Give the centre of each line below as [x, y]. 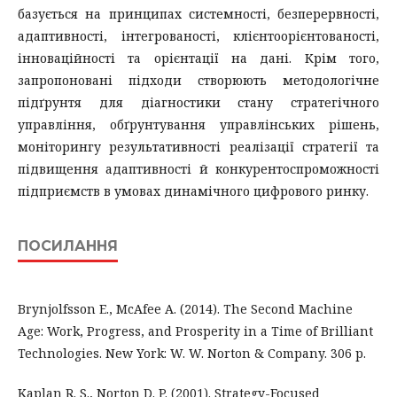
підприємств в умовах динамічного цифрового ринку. [193, 191]
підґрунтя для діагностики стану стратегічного [198, 102]
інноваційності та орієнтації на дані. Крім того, [198, 58]
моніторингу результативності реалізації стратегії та [198, 146]
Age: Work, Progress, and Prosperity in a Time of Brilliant [195, 331]
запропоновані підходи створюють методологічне [198, 80]
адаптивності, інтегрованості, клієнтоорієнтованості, [198, 35]
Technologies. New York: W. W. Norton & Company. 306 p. [192, 353]
